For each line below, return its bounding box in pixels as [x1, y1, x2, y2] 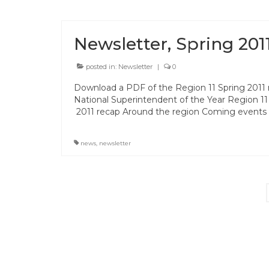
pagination [61, 201, 154, 222]
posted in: [84, 62, 118, 71]
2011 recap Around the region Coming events [74, 106, 267, 117]
